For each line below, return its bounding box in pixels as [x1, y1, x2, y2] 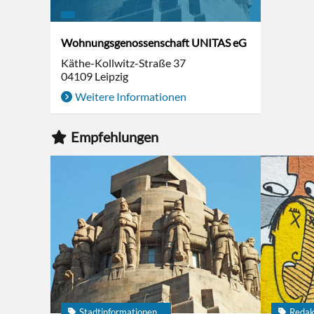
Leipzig [95, 69, 128, 83]
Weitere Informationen [75, 90, 186, 103]
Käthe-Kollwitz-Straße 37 [61, 56, 186, 69]
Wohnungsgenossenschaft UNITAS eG [61, 36, 247, 49]
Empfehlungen [71, 128, 158, 145]
